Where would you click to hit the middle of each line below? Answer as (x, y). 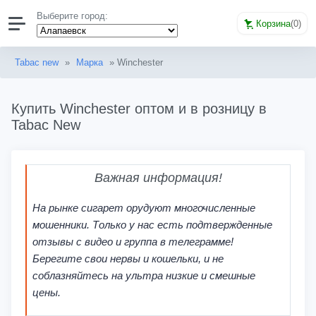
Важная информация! (158, 177)
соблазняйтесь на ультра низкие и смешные (144, 275)
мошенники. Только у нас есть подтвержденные (152, 224)
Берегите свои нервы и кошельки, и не (128, 258)
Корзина (273, 23)
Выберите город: (73, 16)
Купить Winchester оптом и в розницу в (139, 109)
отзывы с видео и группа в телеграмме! (133, 241)
